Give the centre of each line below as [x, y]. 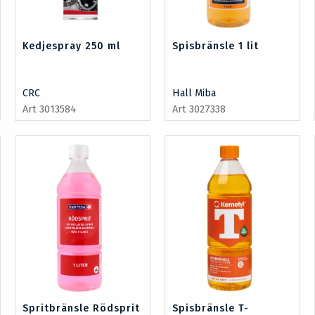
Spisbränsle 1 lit [216, 46]
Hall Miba [194, 93]
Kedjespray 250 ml [71, 46]
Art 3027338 [199, 109]
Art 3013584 [49, 109]
